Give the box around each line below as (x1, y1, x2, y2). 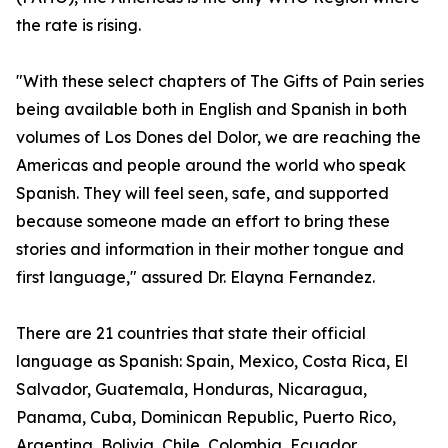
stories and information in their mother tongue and (16, 239, 404, 260)
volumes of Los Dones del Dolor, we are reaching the (16, 127, 421, 148)
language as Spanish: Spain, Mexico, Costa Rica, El (16, 351, 408, 372)
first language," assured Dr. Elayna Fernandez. (16, 267, 375, 288)
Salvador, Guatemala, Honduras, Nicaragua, (16, 379, 367, 400)
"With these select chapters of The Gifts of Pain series (16, 71, 424, 92)
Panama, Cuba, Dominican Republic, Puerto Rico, (16, 407, 396, 428)
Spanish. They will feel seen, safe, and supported (16, 183, 389, 204)
